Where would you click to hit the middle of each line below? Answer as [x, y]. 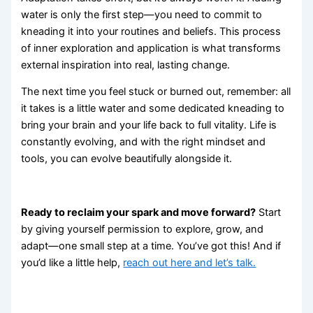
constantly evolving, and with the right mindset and [144, 142]
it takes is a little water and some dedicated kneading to [153, 109]
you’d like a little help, [72, 263]
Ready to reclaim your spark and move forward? [139, 213]
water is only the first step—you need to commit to [142, 14]
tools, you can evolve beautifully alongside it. [127, 159]
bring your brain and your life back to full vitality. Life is [149, 125]
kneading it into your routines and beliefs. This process [151, 31]
